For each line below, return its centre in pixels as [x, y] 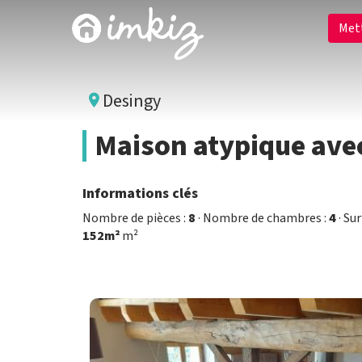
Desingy [130, 101]
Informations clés [140, 194]
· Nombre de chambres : [262, 218]
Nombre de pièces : [135, 218]
